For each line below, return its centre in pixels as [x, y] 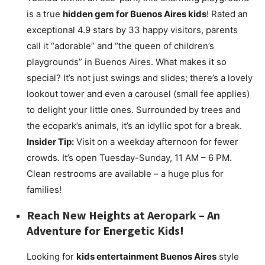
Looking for [51, 257]
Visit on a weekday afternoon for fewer [156, 142]
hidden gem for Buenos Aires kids [135, 14]
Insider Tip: [50, 142]
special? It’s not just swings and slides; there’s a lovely [140, 78]
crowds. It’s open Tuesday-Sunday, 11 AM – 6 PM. [129, 158]
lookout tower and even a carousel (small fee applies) [138, 94]
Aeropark [172, 215]
